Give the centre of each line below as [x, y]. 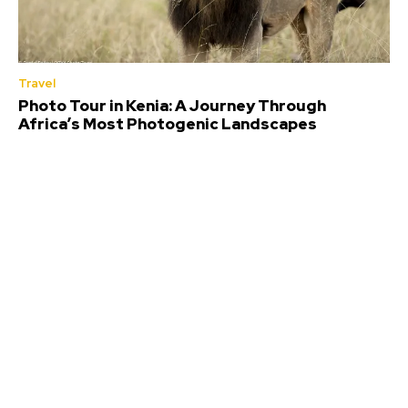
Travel [37, 84]
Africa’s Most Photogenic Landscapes [168, 124]
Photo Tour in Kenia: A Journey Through [172, 106]
